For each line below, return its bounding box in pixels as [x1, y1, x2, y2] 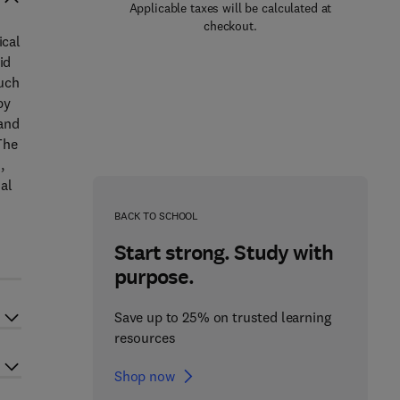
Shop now [113, 367, 175, 385]
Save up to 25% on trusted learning [113, 308, 331, 326]
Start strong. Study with [113, 238, 333, 267]
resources [113, 329, 176, 346]
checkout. [204, 18, 257, 34]
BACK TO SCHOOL [113, 209, 199, 222]
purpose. [113, 262, 195, 291]
